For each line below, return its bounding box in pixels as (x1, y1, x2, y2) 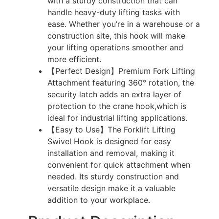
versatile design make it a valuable (47, 183, 175, 193)
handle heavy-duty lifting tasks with (47, 7, 180, 17)
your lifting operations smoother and (47, 42, 183, 52)
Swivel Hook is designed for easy (47, 136, 171, 146)
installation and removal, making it (47, 148, 175, 158)
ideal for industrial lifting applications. (47, 112, 187, 123)
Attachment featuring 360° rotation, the (47, 77, 194, 88)
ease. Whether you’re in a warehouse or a (47, 19, 200, 29)
